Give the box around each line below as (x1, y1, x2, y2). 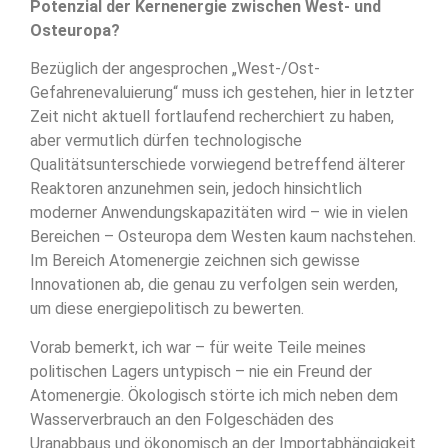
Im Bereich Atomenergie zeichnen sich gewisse (30, 251, 360, 271)
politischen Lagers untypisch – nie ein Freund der (30, 361, 372, 381)
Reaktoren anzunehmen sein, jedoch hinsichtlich (30, 179, 362, 199)
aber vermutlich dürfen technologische (30, 131, 302, 151)
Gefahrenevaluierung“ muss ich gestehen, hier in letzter (30, 83, 414, 103)
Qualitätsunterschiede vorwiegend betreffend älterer (30, 155, 405, 175)
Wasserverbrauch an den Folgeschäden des (30, 409, 334, 429)
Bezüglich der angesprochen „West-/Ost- (30, 59, 320, 79)
